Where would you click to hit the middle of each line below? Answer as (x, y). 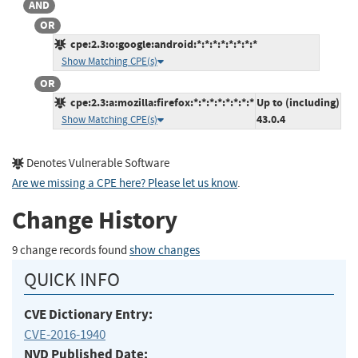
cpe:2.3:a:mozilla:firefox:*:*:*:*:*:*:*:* (159, 102)
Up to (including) (298, 102)
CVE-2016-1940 (65, 334)
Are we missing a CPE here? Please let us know (125, 183)
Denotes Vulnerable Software (97, 163)
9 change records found (71, 250)
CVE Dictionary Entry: (88, 314)
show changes (165, 250)
